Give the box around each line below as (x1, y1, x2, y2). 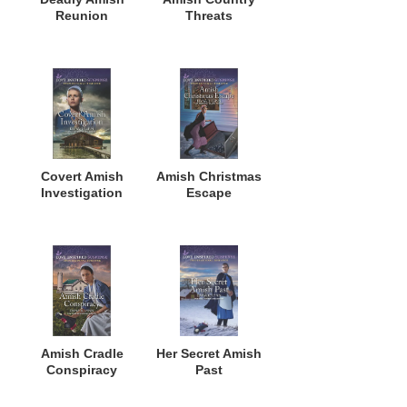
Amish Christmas (156, 168, 262, 184)
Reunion (55, 7, 108, 23)
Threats (185, 7, 233, 23)
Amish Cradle (40, 345, 124, 361)
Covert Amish (40, 168, 124, 184)
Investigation (41, 184, 123, 200)
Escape (186, 184, 232, 200)
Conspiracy (46, 362, 117, 377)
